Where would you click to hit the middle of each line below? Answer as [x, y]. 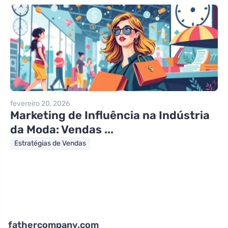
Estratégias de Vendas [50, 143]
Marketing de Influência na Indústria [110, 115]
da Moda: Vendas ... [62, 129]
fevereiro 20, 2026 [40, 103]
